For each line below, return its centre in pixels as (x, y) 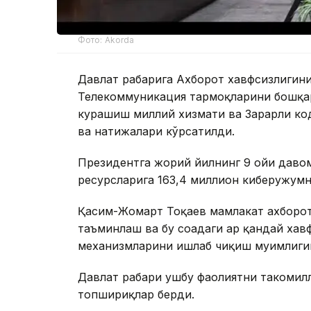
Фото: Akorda (106, 40)
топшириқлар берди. (136, 294)
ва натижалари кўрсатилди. (156, 131)
